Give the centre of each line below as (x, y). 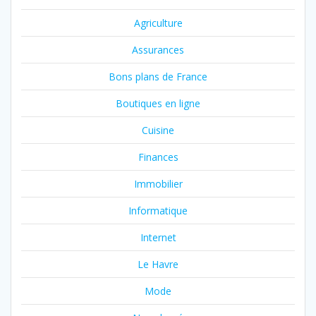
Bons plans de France (158, 77)
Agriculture (158, 23)
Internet (158, 238)
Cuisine (158, 130)
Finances (158, 157)
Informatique (158, 211)
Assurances (158, 50)
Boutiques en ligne (158, 104)
